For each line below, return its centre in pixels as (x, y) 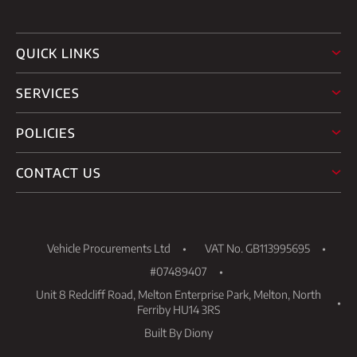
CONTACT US (59, 173)
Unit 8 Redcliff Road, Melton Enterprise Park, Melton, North (178, 294)
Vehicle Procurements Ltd (109, 248)
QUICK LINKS (58, 53)
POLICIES (46, 133)
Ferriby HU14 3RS (178, 309)
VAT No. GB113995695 (257, 248)
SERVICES (48, 93)
